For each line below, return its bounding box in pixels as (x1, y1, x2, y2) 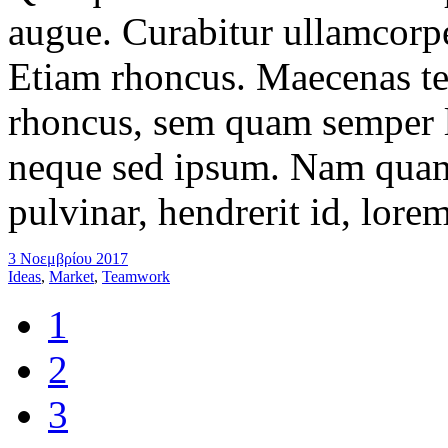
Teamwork (102, 268, 170, 286)
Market (49, 268, 94, 286)
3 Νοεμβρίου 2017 (8, 250, 128, 268)
